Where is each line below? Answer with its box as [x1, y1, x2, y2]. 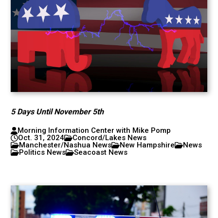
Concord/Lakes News [73, 133, 147, 142]
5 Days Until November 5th [11, 107, 104, 116]
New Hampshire [120, 141, 175, 149]
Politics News [19, 148, 66, 157]
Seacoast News [74, 148, 128, 157]
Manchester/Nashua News [19, 141, 112, 149]
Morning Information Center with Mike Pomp [17, 126, 171, 135]
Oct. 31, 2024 [18, 133, 65, 142]
